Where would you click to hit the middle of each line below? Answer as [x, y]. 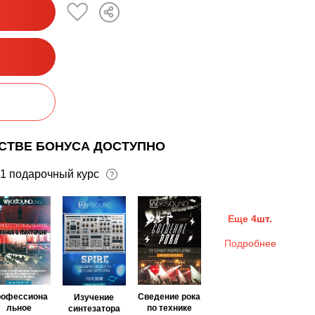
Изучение [94, 297]
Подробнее [250, 244]
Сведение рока [169, 297]
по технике [169, 308]
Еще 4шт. [250, 219]
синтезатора [94, 308]
